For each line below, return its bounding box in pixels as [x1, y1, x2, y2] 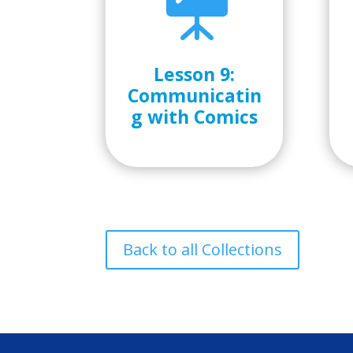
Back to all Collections [123, 238, 283, 260]
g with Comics [131, 103, 258, 129]
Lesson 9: [154, 61, 236, 87]
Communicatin [127, 82, 262, 108]
